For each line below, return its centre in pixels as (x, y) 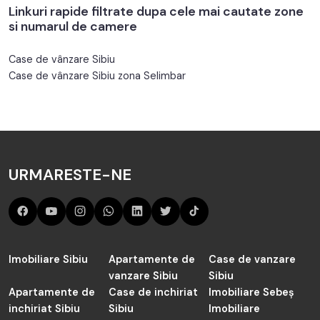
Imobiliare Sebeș (251, 280)
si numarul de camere (73, 26)
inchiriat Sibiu (44, 297)
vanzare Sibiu (143, 264)
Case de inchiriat (153, 280)
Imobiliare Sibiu (48, 247)
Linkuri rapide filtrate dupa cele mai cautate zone (156, 11)
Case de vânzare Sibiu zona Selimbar (97, 76)
